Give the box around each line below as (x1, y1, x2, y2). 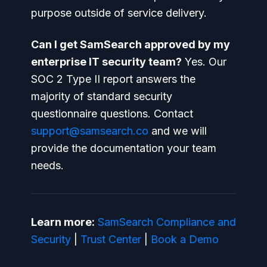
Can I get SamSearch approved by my (31, 38, 230, 51)
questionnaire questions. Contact (31, 107, 193, 120)
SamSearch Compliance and (98, 215, 236, 228)
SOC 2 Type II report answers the (31, 72, 195, 85)
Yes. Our (182, 55, 226, 68)
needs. (31, 159, 64, 172)
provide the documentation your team (31, 141, 216, 154)
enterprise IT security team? (31, 55, 182, 68)
